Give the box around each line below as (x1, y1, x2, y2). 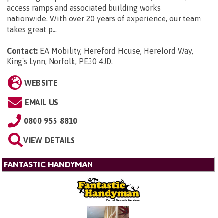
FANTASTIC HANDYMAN (4, 160, 93, 170)
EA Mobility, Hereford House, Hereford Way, (40, 46, 193, 55)
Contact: (7, 46, 38, 55)
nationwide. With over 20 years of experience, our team (7, 14, 201, 23)
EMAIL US (24, 98, 59, 107)
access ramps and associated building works (7, 3, 161, 13)
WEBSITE (24, 78, 58, 88)
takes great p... (7, 25, 57, 34)
